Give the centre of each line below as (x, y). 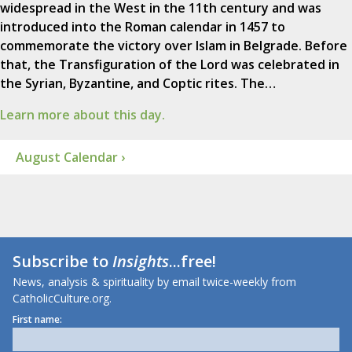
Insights (141, 262)
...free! (192, 262)
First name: (37, 320)
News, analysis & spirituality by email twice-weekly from (154, 282)
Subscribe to (62, 262)
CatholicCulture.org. (62, 299)
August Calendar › (70, 158)
